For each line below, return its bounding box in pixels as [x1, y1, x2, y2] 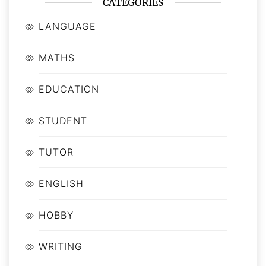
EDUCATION [39, 83, 99, 95]
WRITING [39, 240, 83, 252]
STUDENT [39, 114, 87, 126]
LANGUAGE [39, 20, 96, 32]
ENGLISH [39, 177, 84, 189]
